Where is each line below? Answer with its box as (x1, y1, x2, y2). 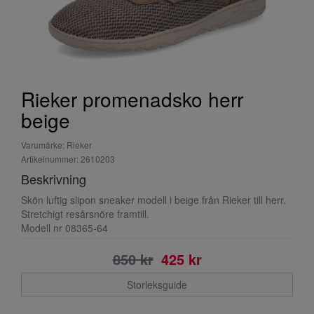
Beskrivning (21, 170, 86, 188)
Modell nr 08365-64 (21, 221, 108, 235)
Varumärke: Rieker (21, 139, 92, 151)
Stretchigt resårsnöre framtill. (21, 207, 149, 221)
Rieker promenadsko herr (21, 85, 243, 113)
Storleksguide (127, 278, 187, 292)
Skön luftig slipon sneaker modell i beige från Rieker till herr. (21, 193, 286, 207)
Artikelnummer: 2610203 (21, 153, 115, 165)
